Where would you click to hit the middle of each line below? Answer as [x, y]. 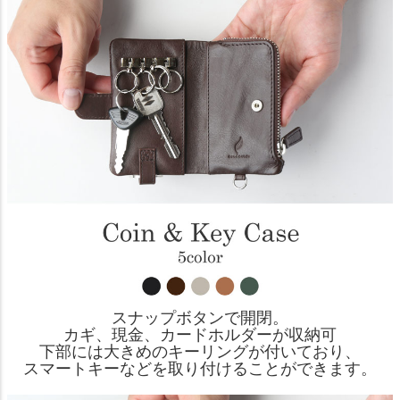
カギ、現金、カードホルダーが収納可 [200, 335]
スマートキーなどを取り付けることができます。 [200, 369]
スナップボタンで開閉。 [200, 318]
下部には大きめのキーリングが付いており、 [200, 352]
